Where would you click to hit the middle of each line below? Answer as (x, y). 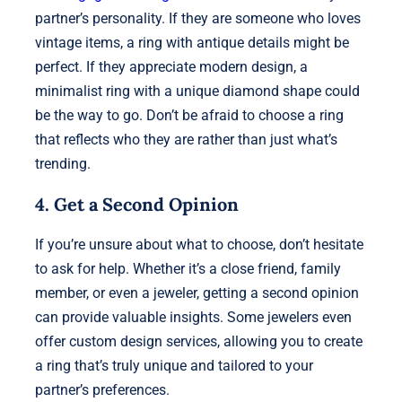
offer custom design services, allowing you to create (198, 341)
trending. (62, 163)
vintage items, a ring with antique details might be (192, 42)
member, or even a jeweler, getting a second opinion (197, 293)
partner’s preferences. (102, 389)
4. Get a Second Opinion (136, 204)
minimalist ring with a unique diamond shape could (197, 91)
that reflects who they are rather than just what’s (186, 139)
